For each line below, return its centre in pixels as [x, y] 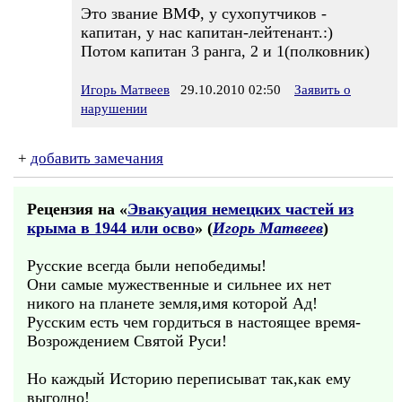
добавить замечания [97, 158]
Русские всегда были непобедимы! [147, 266]
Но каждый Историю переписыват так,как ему [189, 379]
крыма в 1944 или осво [111, 228]
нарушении [114, 109]
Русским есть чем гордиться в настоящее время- [194, 322]
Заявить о [323, 90]
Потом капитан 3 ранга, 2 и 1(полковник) [225, 51]
